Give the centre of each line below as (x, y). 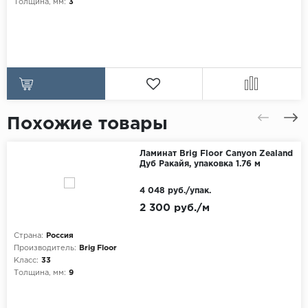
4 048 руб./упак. (175, 191)
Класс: (26, 261)
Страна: (29, 236)
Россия (60, 236)
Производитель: (45, 249)
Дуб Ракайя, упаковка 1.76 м (200, 164)
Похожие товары (87, 124)
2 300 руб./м (174, 208)
